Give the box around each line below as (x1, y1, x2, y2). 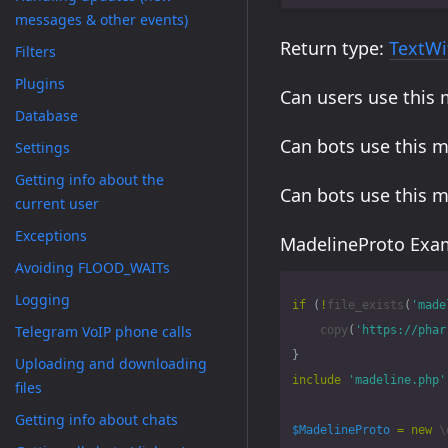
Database (15, 106, 78, 125)
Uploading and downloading (15, 354, 207, 373)
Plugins (15, 74, 65, 93)
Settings (15, 138, 70, 157)
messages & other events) (15, 10, 188, 29)
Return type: (280, 36, 389, 60)
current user (15, 194, 99, 213)
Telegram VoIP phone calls (15, 322, 192, 341)
